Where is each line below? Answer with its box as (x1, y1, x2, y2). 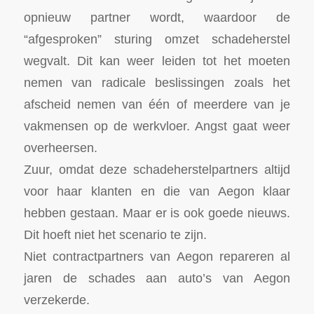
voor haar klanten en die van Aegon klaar (23, 183, 291, 198)
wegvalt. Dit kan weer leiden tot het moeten (23, 53, 291, 68)
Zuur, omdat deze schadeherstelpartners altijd (23, 161, 291, 177)
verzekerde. (23, 292, 90, 307)
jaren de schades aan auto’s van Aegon (23, 270, 291, 285)
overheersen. (23, 139, 97, 155)
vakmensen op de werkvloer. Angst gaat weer (23, 118, 291, 133)
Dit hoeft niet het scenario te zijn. (23, 226, 207, 242)
